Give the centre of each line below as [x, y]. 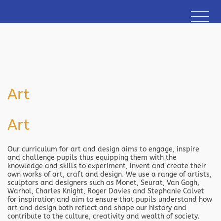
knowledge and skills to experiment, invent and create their [107, 166]
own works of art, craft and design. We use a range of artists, [110, 174]
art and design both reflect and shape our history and [97, 208]
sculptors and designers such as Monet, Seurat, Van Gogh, [103, 183]
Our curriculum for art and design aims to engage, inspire [103, 149]
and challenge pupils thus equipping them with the [92, 158]
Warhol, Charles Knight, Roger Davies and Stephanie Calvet [106, 191]
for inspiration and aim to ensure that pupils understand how [110, 200]
